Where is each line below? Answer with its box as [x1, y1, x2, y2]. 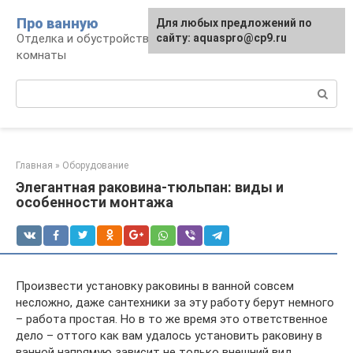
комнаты [17, 48, 66, 62]
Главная [16, 160, 53, 171]
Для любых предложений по [156, 17, 312, 29]
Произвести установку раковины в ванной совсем [16, 279, 294, 293]
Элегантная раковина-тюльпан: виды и [16, 179, 284, 195]
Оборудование [62, 160, 128, 171]
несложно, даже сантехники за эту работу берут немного [16, 295, 334, 310]
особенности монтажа [16, 194, 173, 210]
